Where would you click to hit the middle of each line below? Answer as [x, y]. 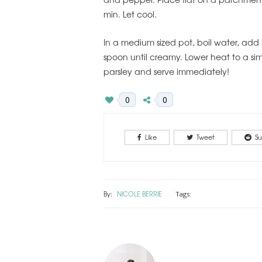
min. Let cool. [130, 14]
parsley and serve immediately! [166, 72]
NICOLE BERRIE [139, 194]
